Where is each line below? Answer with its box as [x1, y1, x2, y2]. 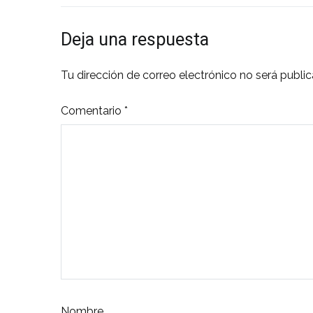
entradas [60, 41, 177, 78]
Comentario [61, 103, 124, 117]
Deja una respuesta [61, 29, 209, 50]
